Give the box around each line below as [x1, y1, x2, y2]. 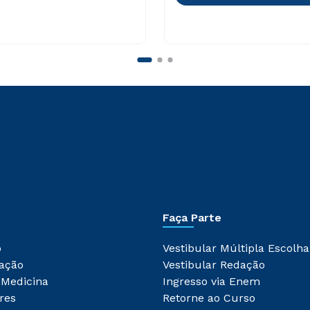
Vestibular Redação [163, 258, 265, 271]
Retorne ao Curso [163, 291, 255, 304]
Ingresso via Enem [163, 275, 260, 288]
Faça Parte [163, 211, 221, 224]
